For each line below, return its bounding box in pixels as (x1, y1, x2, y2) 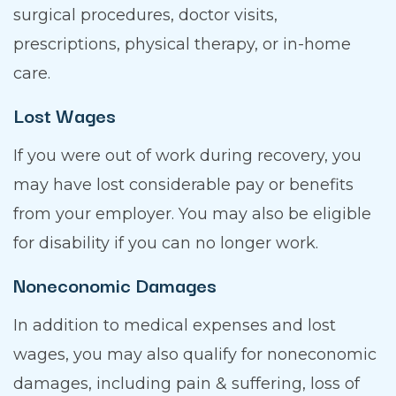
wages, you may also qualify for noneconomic (13, 345, 377, 365)
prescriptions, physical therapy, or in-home (13, 34, 351, 55)
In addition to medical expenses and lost (13, 316, 336, 336)
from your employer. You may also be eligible (13, 204, 371, 225)
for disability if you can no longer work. (13, 233, 318, 254)
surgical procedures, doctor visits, (13, 5, 278, 26)
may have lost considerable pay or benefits (13, 175, 354, 195)
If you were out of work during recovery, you (13, 146, 362, 166)
